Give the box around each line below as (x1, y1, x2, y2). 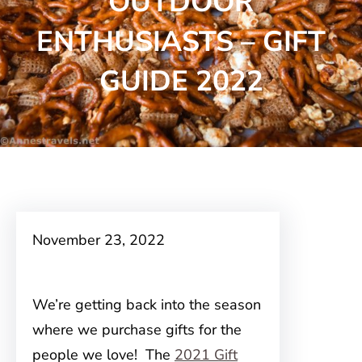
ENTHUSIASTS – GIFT (36, 23, 326, 61)
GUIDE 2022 (99, 62, 263, 100)
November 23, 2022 (32, 230, 165, 250)
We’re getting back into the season (32, 295, 261, 314)
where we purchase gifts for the (32, 320, 242, 339)
